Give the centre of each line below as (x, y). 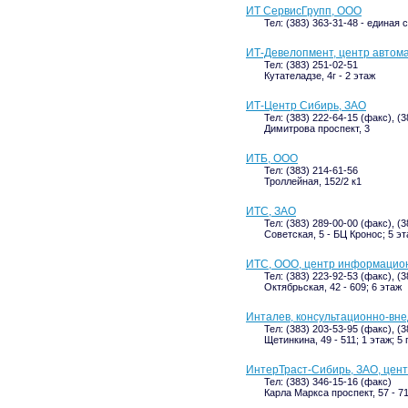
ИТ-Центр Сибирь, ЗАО (306, 106)
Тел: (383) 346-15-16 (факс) (328, 382)
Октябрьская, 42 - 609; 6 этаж (333, 287)
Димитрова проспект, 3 (317, 128)
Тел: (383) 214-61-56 (311, 170)
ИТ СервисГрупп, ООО (304, 11)
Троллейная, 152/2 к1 (313, 181)
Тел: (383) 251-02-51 (311, 65)
